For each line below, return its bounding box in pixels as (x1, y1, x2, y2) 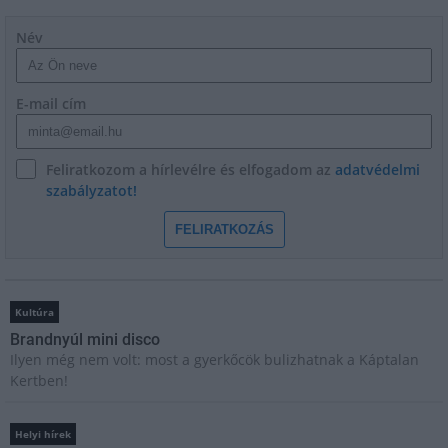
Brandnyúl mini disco (10, 330, 160, 350)
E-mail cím (16, 94, 86, 114)
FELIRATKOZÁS (174, 222, 274, 238)
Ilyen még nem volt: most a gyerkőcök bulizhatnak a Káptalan (10, 350, 419, 370)
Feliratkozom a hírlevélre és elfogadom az (46, 160, 335, 180)
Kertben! (10, 371, 68, 391)
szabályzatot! (46, 181, 137, 201)
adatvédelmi (335, 160, 420, 180)
